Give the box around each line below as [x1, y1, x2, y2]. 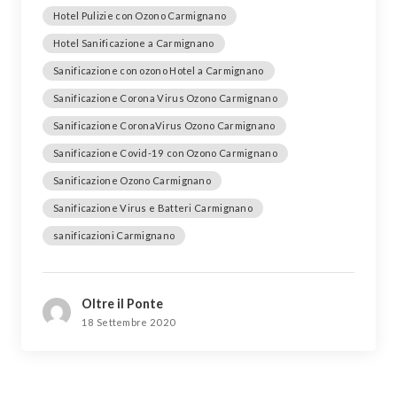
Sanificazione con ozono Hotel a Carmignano [53, 64, 264, 76]
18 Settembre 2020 [82, 315, 176, 328]
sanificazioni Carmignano [53, 229, 175, 241]
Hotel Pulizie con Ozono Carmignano [53, 9, 227, 21]
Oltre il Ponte [82, 295, 163, 311]
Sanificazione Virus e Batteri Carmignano [53, 201, 253, 214]
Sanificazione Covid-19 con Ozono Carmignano [53, 146, 277, 159]
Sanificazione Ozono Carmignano [53, 174, 211, 186]
